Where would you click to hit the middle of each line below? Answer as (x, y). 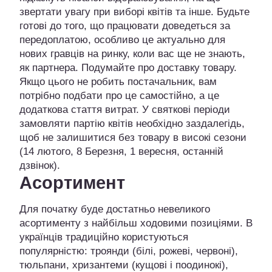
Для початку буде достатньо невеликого (115, 209)
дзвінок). (40, 166)
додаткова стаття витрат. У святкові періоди (125, 110)
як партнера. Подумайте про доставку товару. (128, 68)
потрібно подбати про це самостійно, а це (119, 96)
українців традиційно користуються (104, 237)
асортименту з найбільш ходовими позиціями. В (136, 223)
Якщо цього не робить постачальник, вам (118, 82)
